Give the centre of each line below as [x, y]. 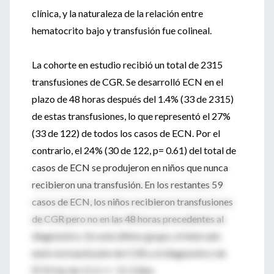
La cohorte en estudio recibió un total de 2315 [127, 65]
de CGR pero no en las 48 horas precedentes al [128, 219]
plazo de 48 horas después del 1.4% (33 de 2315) [133, 99]
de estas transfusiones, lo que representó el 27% [131, 116]
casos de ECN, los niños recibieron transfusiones [132, 202]
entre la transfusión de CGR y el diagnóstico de [129, 253]
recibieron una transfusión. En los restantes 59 [127, 184]
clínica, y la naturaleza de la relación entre [117, 13]
